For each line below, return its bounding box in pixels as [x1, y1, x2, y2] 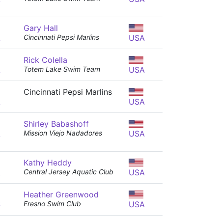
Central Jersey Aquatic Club [24, 167, 113, 176]
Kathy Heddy [24, 158, 72, 167]
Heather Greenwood [24, 190, 99, 199]
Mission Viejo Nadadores [24, 129, 102, 137]
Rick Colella [24, 55, 67, 65]
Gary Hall [24, 23, 58, 33]
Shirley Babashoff [24, 119, 89, 129]
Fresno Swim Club [24, 199, 81, 208]
